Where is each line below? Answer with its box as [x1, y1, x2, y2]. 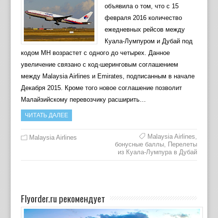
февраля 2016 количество [104, 14, 182, 21]
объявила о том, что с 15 [104, 2, 179, 10]
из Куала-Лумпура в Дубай [118, 148, 198, 156]
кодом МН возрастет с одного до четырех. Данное [20, 49, 170, 56]
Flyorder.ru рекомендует [20, 191, 105, 205]
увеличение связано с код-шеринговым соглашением [20, 61, 178, 68]
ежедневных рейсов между [104, 26, 185, 33]
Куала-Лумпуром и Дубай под [104, 37, 193, 45]
